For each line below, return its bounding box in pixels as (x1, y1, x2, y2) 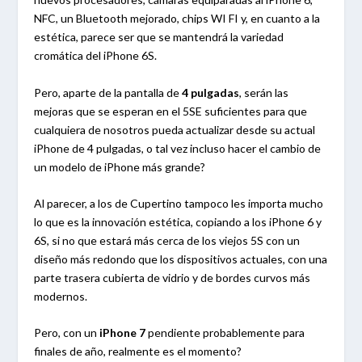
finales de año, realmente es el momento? (34, 344, 242, 359)
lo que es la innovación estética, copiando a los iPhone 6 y (34, 214, 322, 229)
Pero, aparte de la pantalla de (34, 85, 183, 99)
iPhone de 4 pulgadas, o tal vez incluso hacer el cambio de (34, 141, 322, 155)
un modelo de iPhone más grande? (34, 159, 206, 174)
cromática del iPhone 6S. (34, 48, 158, 63)
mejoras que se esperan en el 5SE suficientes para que (34, 103, 308, 118)
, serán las (239, 85, 289, 99)
